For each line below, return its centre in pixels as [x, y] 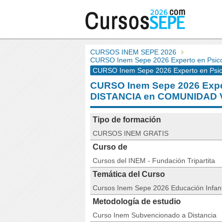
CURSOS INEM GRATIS [131, 133]
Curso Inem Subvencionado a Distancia [155, 215]
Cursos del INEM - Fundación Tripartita [154, 161]
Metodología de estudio [137, 201]
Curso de [110, 147]
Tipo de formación [127, 120]
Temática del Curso [129, 174]
